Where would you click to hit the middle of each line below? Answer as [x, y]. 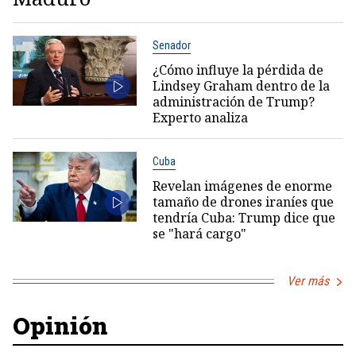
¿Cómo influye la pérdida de [238, 70]
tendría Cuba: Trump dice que [244, 218]
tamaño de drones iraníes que [243, 202]
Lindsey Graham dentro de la [241, 86]
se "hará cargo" [199, 234]
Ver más [308, 281]
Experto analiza [200, 118]
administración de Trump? [233, 102]
